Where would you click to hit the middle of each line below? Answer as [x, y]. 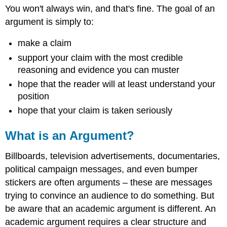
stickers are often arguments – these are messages [109, 183]
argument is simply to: [50, 22]
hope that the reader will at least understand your [117, 84]
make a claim [45, 43]
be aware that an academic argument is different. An [111, 209]
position [34, 97]
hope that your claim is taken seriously [95, 111]
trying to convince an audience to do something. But [110, 196]
